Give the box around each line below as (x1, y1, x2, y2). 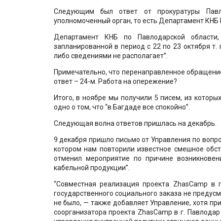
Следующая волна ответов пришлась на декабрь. (53, 119, 217, 127)
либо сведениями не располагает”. (53, 51, 168, 60)
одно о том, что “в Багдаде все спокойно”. (53, 103, 190, 111)
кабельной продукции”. (53, 163, 130, 172)
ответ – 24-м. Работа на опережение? (53, 77, 177, 85)
